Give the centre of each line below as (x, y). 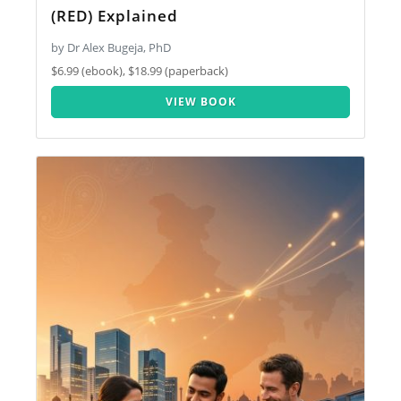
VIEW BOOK (200, 101)
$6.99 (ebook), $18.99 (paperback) (140, 71)
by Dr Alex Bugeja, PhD (111, 47)
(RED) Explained (115, 15)
